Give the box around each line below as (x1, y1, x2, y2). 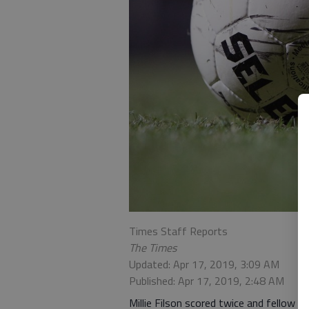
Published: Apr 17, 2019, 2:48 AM (129, 272, 284, 289)
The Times (129, 239, 177, 256)
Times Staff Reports (129, 222, 228, 239)
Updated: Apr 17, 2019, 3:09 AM (129, 255, 279, 272)
